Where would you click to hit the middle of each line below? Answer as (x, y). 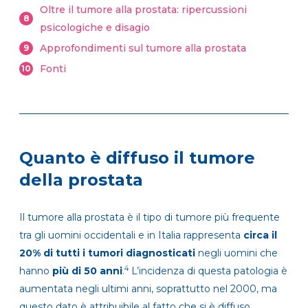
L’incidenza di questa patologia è (208, 271)
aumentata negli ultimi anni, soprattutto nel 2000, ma (148, 289)
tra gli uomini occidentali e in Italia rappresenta (131, 235)
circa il (260, 235)
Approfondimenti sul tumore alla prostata (143, 48)
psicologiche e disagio (95, 28)
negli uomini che (236, 253)
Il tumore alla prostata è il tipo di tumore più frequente (150, 218)
